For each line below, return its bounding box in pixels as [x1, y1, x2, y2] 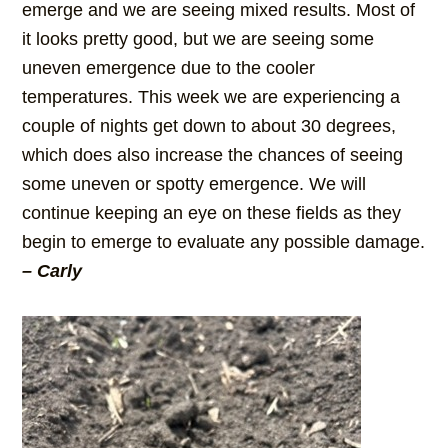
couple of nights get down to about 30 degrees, [22, 116, 397, 137]
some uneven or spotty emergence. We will [22, 174, 367, 195]
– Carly [22, 261, 83, 282]
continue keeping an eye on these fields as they [22, 203, 402, 224]
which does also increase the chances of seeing [22, 145, 404, 166]
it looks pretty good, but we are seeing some [22, 29, 375, 50]
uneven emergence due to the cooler [22, 58, 316, 79]
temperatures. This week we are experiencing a [22, 87, 401, 108]
